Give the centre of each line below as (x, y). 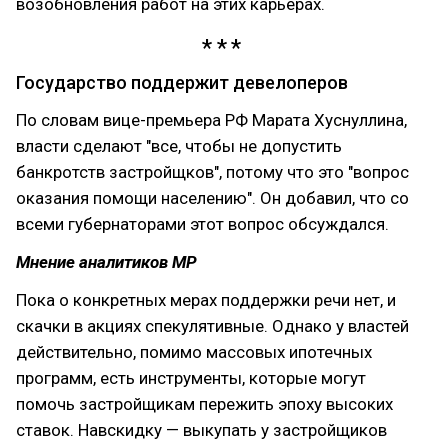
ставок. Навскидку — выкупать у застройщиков (201, 429)
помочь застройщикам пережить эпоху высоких (204, 403)
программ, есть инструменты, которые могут (191, 377)
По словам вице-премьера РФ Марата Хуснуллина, (211, 119)
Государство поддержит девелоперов (182, 82)
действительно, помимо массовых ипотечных (194, 351)
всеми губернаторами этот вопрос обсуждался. (202, 223)
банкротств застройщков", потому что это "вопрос (212, 171)
